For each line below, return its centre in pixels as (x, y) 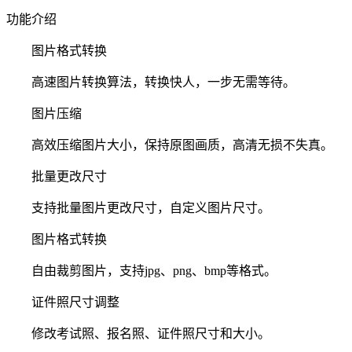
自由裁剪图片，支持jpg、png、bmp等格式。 (141, 270)
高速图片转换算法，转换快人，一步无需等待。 (151, 82)
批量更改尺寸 (57, 176)
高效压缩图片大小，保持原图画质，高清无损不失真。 (170, 145)
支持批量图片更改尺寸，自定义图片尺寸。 (138, 207)
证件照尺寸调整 (63, 302)
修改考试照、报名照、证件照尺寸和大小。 (138, 333)
